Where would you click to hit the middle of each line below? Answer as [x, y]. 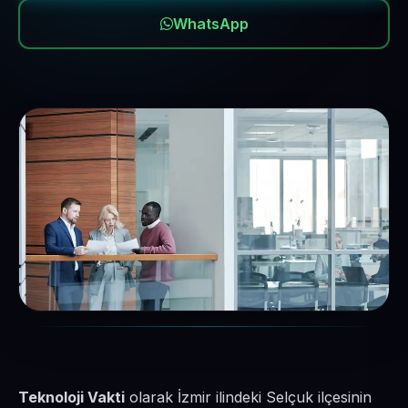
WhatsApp [210, 24]
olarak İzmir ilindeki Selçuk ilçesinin [248, 397]
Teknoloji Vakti [71, 397]
